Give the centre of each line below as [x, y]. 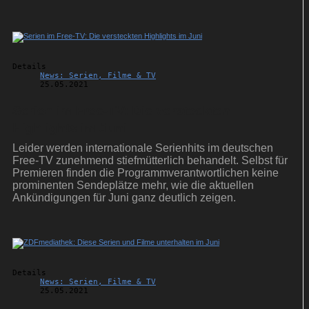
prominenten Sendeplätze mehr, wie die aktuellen [133, 186]
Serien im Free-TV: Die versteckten [121, 111]
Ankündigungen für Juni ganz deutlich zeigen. [124, 198]
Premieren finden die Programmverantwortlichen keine [146, 173]
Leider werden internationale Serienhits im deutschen [143, 148]
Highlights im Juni [70, 128]
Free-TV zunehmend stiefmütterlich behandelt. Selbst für [150, 161]
